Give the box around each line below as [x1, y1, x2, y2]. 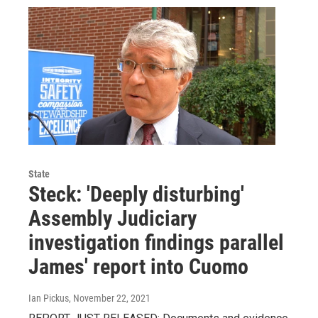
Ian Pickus [28, 292, 69, 304]
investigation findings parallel [28, 229, 284, 255]
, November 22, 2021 [69, 292, 150, 304]
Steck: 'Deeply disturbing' [28, 181, 244, 207]
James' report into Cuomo [28, 253, 248, 279]
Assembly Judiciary [28, 205, 197, 231]
